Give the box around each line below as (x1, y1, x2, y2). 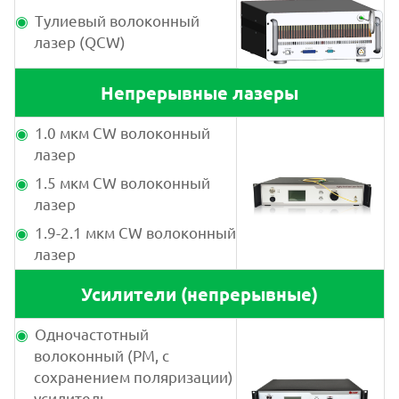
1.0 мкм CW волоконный (35, 123, 210, 142)
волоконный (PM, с (34, 346, 169, 365)
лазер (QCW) (34, 32, 126, 52)
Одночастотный (35, 324, 149, 344)
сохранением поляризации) (34, 367, 233, 387)
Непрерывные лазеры (101, 81, 298, 105)
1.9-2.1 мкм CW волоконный (35, 223, 236, 242)
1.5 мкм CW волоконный (35, 173, 210, 192)
